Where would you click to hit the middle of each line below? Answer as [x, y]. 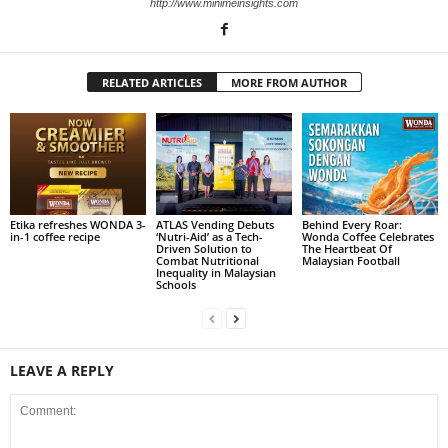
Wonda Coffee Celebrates [367, 236]
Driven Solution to [203, 248]
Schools [175, 284]
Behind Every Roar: [351, 224]
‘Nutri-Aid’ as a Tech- [209, 236]
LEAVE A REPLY [62, 370]
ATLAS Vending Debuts [214, 224]
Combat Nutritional [207, 260]
